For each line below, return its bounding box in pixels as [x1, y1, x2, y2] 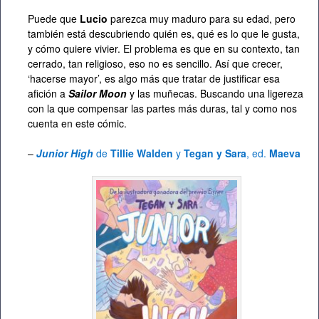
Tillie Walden [110, 145, 173, 160]
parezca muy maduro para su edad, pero [108, 11, 296, 26]
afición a [28, 85, 68, 100]
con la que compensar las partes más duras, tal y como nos [28, 100, 297, 115]
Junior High [36, 145, 93, 160]
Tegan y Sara [181, 145, 246, 160]
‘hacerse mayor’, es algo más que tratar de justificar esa [28, 70, 280, 85]
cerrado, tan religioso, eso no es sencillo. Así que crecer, [28, 56, 283, 70]
